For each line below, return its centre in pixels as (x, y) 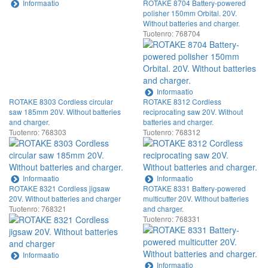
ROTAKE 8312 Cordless (182, 101)
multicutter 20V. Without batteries (196, 198)
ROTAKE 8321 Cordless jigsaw (60, 188)
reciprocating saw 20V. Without (193, 111)
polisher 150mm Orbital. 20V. (190, 13)
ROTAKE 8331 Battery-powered (194, 188)
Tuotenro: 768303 (38, 132)
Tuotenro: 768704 (172, 33)
